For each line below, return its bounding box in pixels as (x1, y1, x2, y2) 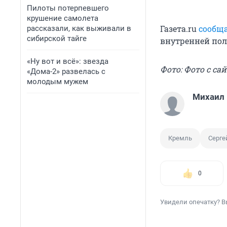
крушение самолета (27, 14, 98, 23)
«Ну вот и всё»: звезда (27, 57, 108, 66)
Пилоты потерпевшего (27, 4, 109, 13)
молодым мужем (27, 77, 88, 86)
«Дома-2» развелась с (27, 67, 105, 76)
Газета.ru (160, 23, 199, 34)
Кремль (168, 134, 192, 142)
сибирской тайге (27, 34, 87, 43)
